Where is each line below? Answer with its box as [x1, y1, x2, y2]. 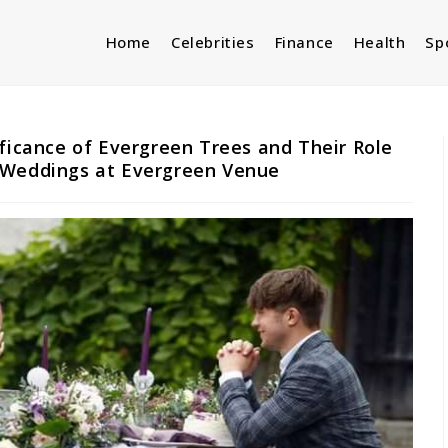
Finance [274, 32, 334, 52]
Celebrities [170, 32, 255, 52]
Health [353, 32, 406, 52]
